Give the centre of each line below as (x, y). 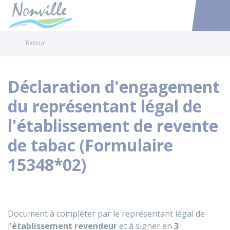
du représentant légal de (105, 106)
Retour (35, 43)
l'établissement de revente (113, 126)
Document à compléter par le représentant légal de (106, 214)
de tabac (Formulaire (90, 145)
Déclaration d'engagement (114, 87)
